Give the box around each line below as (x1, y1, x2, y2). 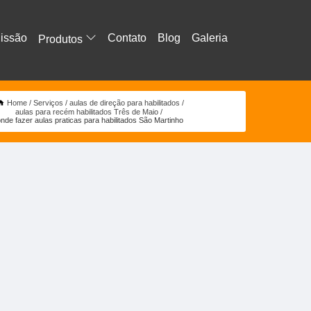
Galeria (192, 32, 228, 44)
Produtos (38, 33, 85, 46)
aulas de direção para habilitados (69, 98, 180, 107)
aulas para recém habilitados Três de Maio (15, 107, 159, 116)
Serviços (33, 98, 63, 107)
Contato (108, 32, 146, 44)
